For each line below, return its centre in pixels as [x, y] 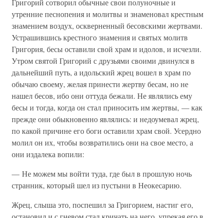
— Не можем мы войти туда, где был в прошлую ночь [102, 173]
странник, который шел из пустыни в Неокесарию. [97, 185]
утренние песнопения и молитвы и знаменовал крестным [108, 14]
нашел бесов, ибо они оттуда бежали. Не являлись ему [102, 96]
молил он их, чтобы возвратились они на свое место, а [102, 142]
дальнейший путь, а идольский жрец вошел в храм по [101, 72]
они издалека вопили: [48, 154]
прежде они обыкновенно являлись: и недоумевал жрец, [105, 119]
